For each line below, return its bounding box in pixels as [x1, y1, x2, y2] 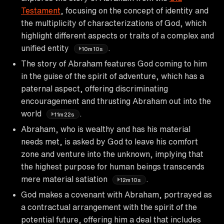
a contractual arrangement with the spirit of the [21, 202, 197, 211]
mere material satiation [21, 174, 109, 183]
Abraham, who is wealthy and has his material [21, 124, 190, 133]
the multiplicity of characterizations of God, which [21, 18, 206, 27]
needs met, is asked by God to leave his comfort [21, 137, 198, 145]
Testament [21, 6, 60, 14]
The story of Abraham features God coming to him [21, 59, 207, 67]
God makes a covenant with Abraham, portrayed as [21, 190, 212, 198]
